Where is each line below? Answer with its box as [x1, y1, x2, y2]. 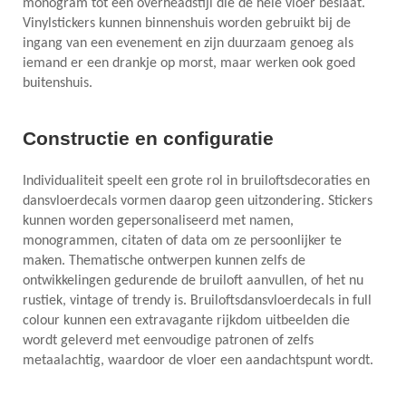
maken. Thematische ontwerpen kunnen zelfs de [23, 253, 305, 268]
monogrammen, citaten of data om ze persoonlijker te [23, 233, 342, 248]
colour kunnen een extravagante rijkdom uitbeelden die [23, 313, 350, 328]
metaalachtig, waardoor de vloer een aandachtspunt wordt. [23, 353, 373, 368]
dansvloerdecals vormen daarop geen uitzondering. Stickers [23, 193, 372, 208]
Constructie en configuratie [23, 128, 274, 150]
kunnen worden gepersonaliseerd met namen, [23, 213, 294, 228]
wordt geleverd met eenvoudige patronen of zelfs [23, 333, 314, 348]
